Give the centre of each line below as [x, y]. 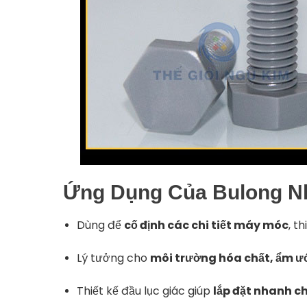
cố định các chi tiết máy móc [206, 225]
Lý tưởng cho [113, 258]
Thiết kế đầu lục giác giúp [145, 291]
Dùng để [100, 225]
